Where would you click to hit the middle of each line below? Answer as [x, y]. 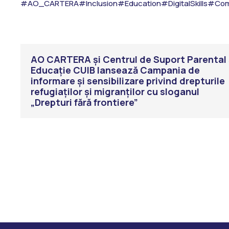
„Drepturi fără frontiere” [84, 102]
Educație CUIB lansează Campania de [115, 70]
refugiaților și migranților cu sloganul [115, 92]
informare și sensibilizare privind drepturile [128, 81]
